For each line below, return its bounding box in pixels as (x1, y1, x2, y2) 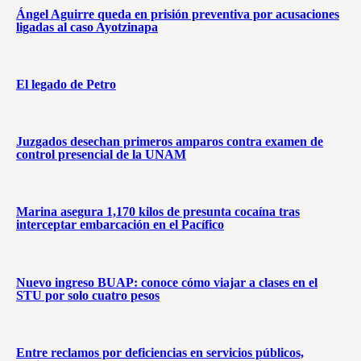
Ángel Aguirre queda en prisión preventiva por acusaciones (16, 6, 339, 21)
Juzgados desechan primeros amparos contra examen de (16, 135, 323, 149)
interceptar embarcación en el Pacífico (16, 218, 224, 232)
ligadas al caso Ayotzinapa (16, 19, 158, 34)
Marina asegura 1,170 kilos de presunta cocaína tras (16, 205, 300, 219)
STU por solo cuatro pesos (16, 288, 160, 302)
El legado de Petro (16, 77, 116, 91)
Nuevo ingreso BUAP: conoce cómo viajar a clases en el (16, 275, 317, 289)
